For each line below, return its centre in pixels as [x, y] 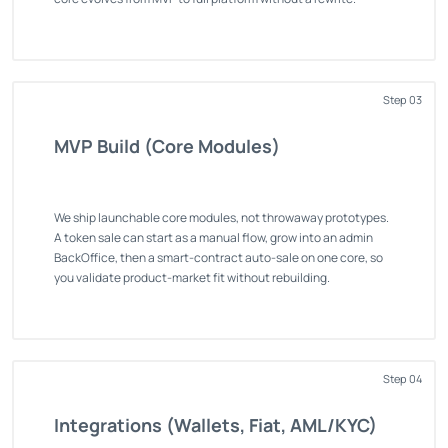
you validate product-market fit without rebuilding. [192, 277]
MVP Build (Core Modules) [167, 145]
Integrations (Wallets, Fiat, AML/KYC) [215, 424]
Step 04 [402, 378]
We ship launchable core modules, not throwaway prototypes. [221, 217]
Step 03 [402, 99]
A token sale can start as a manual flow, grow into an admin [213, 237]
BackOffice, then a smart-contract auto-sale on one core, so [218, 257]
